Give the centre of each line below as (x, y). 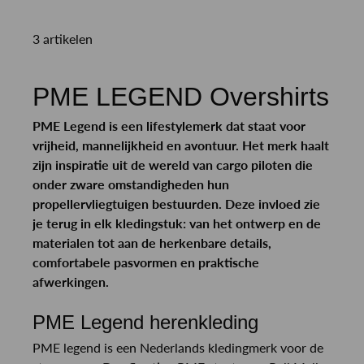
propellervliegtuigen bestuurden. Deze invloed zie (176, 203)
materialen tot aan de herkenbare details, (152, 242)
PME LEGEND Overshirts (181, 96)
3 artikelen (63, 38)
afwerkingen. (71, 281)
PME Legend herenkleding (145, 322)
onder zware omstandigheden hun (131, 184)
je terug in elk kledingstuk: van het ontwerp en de (177, 223)
